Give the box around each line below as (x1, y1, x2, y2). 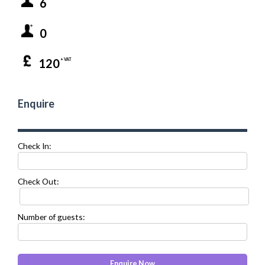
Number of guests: (18, 211, 85, 222)
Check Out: (18, 176, 59, 186)
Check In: (18, 140, 51, 151)
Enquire (18, 96, 54, 110)
